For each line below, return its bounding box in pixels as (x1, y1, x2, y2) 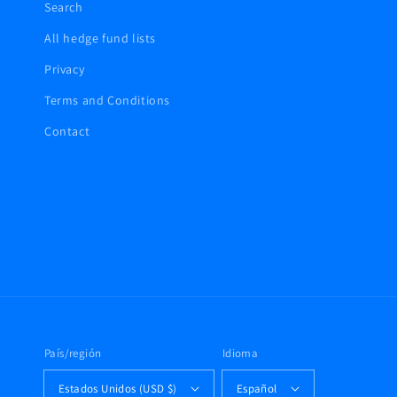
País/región (44, 346, 102, 361)
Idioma (222, 346, 259, 361)
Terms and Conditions (44, 92, 170, 108)
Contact (44, 123, 90, 139)
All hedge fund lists (44, 30, 156, 46)
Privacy (44, 61, 85, 77)
